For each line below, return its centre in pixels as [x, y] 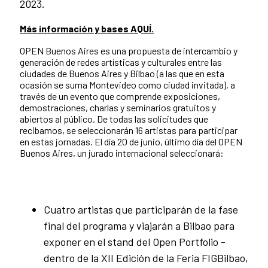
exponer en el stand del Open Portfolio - [135, 241]
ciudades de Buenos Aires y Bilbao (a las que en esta [122, 73]
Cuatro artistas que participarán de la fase [141, 209]
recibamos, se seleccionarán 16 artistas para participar [129, 130]
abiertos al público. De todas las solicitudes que [114, 118]
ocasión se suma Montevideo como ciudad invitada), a [127, 84]
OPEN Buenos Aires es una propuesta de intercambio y [129, 50]
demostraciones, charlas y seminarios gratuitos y [118, 107]
